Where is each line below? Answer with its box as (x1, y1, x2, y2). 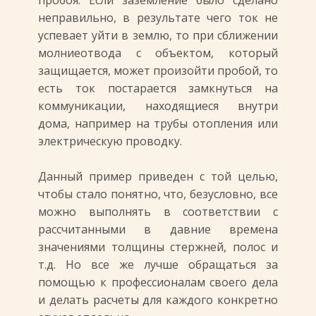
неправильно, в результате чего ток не (38, 10, 278, 25)
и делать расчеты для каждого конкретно (38, 292, 278, 308)
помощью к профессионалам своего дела (38, 274, 278, 290)
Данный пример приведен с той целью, (38, 169, 278, 184)
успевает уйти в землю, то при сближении (38, 28, 278, 43)
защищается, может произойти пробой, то (38, 63, 278, 78)
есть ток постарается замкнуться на (38, 80, 278, 96)
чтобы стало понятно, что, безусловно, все (38, 186, 278, 202)
